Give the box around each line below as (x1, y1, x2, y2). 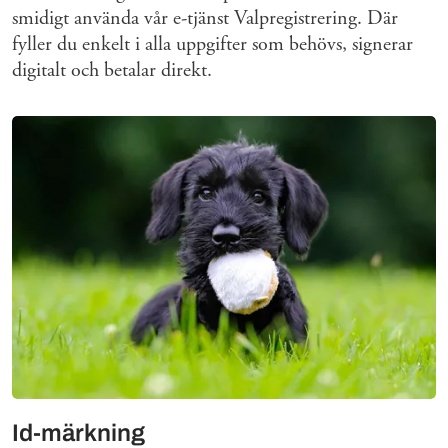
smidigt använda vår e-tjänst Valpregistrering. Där (12, 5, 398, 31)
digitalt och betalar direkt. (12, 57, 212, 83)
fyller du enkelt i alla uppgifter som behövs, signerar (12, 31, 413, 57)
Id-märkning (12, 419, 145, 446)
